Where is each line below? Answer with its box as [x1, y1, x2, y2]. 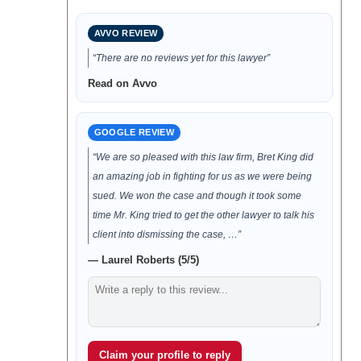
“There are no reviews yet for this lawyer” [92, 52, 270, 64]
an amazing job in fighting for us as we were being [92, 171, 312, 182]
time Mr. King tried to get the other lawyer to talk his [92, 210, 314, 221]
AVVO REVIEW [93, 28, 158, 38]
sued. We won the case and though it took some [92, 190, 301, 201]
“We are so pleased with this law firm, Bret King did [92, 151, 313, 163]
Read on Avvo [87, 77, 157, 89]
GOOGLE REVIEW [93, 127, 174, 137]
